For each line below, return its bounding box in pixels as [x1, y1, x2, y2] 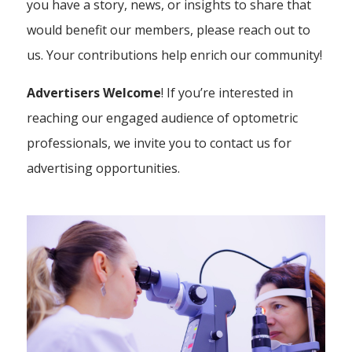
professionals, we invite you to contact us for [27, 134, 292, 152]
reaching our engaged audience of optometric [27, 109, 299, 126]
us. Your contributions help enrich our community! [27, 46, 323, 64]
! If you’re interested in [161, 84, 294, 101]
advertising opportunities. [27, 159, 181, 177]
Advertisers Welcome [27, 84, 162, 101]
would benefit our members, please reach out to [27, 21, 311, 38]
